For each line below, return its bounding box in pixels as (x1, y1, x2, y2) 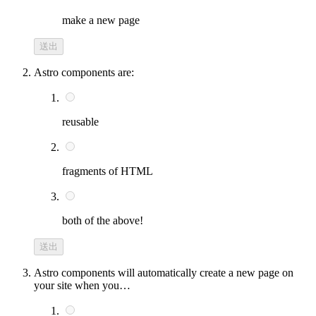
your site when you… (34, 279, 130, 291)
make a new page (62, 13, 140, 26)
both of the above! (62, 214, 143, 226)
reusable (62, 115, 99, 128)
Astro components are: (34, 66, 134, 78)
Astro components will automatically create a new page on (34, 266, 293, 279)
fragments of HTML (62, 164, 153, 177)
